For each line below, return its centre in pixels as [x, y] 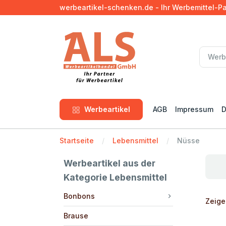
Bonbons [79, 196]
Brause [76, 215]
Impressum [194, 109]
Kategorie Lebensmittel [115, 177]
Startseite [77, 140]
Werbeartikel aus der [109, 163]
